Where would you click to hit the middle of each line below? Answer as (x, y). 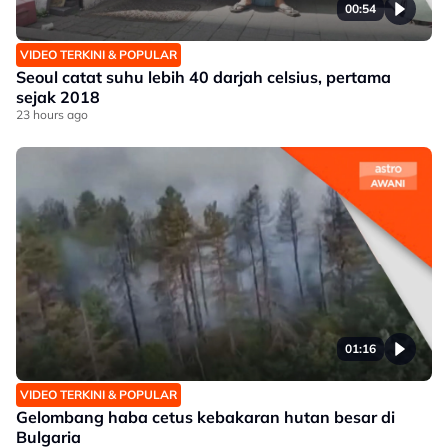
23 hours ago (52, 114)
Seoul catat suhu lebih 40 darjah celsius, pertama (203, 77)
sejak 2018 (58, 97)
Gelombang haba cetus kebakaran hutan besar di (205, 417)
